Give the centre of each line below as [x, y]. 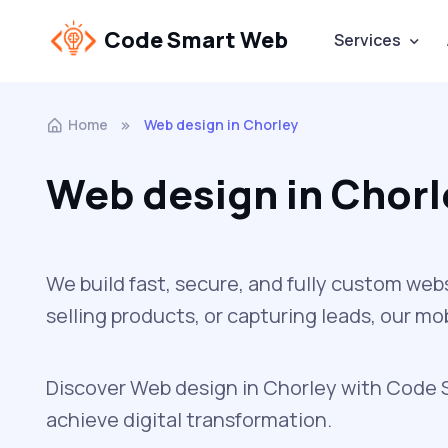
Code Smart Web [195, 40]
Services [367, 40]
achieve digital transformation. [188, 419]
